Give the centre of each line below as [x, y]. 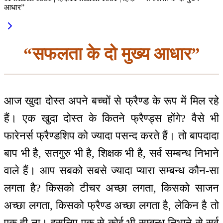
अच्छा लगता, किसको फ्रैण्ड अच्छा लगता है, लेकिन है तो [111, 206]
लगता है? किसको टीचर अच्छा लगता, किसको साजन [111, 188]
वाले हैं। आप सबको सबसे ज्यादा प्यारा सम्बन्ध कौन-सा [111, 171]
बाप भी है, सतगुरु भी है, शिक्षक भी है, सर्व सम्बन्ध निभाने [111, 153]
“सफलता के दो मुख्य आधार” [111, 54]
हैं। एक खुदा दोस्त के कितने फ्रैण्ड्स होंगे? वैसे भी [111, 118]
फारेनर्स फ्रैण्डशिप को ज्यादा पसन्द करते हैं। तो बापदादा [111, 136]
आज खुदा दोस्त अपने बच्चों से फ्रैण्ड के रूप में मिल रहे [111, 101]
